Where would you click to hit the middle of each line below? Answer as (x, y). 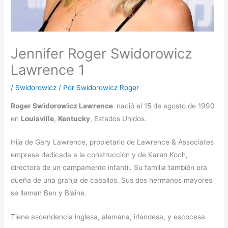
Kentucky (74, 118)
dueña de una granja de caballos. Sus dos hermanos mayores (112, 180)
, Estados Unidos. (119, 118)
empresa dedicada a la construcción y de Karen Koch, (99, 155)
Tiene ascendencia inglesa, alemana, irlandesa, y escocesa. (109, 217)
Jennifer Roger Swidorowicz (102, 53)
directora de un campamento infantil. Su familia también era (109, 168)
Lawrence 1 (48, 69)
